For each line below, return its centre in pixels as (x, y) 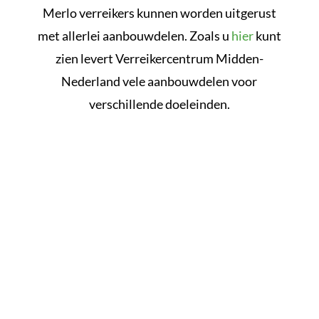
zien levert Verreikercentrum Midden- (159, 58)
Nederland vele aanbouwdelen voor (159, 81)
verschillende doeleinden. (159, 104)
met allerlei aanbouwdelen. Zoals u (134, 35)
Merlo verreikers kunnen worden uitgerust (159, 12)
